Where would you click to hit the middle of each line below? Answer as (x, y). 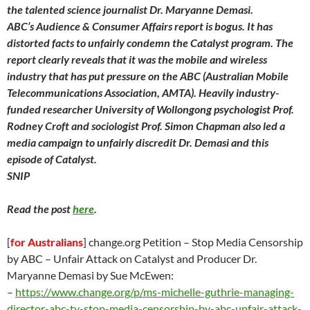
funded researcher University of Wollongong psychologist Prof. (151, 109)
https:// (33, 292)
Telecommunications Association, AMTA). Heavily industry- (143, 92)
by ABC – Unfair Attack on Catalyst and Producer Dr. (132, 258)
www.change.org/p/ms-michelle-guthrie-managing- (173, 292)
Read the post (40, 209)
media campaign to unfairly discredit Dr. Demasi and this (138, 142)
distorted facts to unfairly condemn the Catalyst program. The (150, 43)
